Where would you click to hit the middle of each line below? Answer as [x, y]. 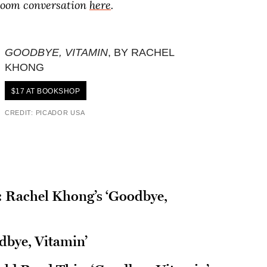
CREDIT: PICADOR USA [45, 113]
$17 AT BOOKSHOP [45, 91]
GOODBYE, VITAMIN [56, 52]
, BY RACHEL [141, 52]
